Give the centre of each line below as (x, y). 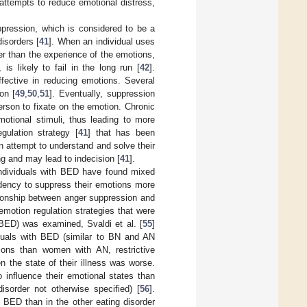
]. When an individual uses (102, 41)
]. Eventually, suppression (102, 93)
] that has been (121, 132)
